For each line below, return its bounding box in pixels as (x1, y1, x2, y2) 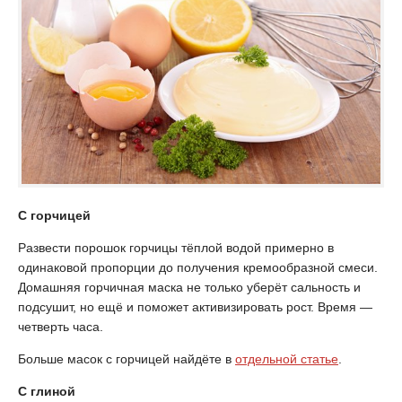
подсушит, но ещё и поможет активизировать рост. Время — (18, 299, 372, 314)
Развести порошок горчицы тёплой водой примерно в (18, 240, 334, 255)
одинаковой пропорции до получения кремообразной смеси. (18, 259, 378, 275)
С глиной (18, 383, 75, 398)
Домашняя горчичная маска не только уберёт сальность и (18, 279, 361, 294)
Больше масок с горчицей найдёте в (18, 351, 235, 366)
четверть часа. (18, 319, 103, 334)
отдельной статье (235, 351, 338, 366)
